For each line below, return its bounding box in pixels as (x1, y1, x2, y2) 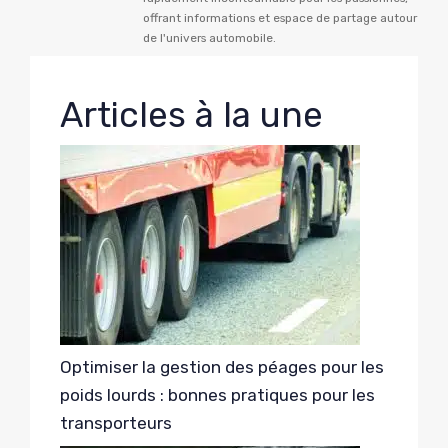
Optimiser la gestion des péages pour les (60, 357, 384, 378)
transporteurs (60, 413, 172, 434)
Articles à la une (60, 94, 323, 137)
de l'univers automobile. (143, 30, 276, 45)
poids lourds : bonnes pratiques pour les (60, 385, 375, 406)
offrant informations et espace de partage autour (143, 10, 417, 25)
